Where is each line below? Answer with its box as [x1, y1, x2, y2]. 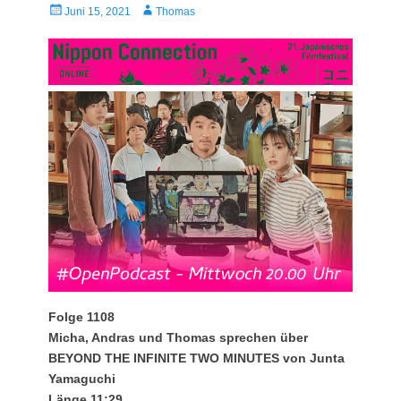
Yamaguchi [48, 371, 115, 386]
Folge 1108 [48, 309, 115, 324]
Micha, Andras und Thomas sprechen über [48, 329, 308, 345]
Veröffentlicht [47, 3, 110, 16]
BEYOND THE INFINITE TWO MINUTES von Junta [48, 350, 345, 365]
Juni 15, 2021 [64, 4, 131, 18]
